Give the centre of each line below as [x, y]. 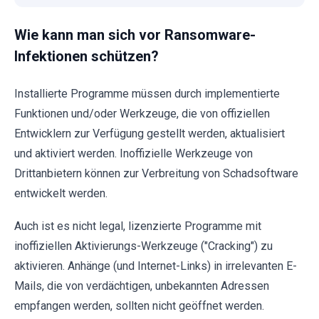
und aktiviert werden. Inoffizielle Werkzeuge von [134, 154]
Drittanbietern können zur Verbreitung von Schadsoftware [156, 174]
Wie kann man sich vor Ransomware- [135, 35]
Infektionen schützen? [87, 57]
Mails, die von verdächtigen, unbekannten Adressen [142, 286]
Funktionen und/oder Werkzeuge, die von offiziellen [142, 114]
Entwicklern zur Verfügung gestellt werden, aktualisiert [150, 134]
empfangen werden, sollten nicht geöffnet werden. [139, 306]
